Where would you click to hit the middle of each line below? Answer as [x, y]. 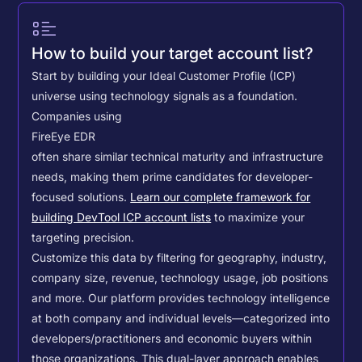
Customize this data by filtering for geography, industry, [179, 258]
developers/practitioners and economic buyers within [172, 339]
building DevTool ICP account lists [122, 218]
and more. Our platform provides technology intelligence [181, 299]
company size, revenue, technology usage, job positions [180, 278]
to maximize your [258, 218]
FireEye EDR [64, 137]
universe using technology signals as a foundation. [165, 97]
